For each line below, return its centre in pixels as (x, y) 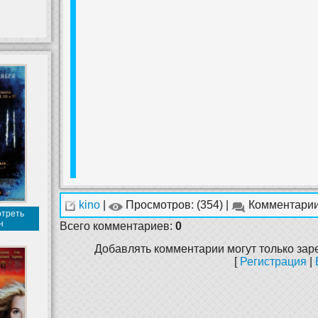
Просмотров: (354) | (177, 205)
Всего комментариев (115, 226)
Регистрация (273, 262)
